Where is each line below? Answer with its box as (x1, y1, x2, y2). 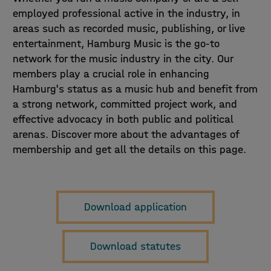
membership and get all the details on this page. (12, 143, 246, 156)
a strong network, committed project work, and (12, 97, 237, 111)
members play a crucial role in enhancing (12, 67, 209, 80)
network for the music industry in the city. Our (12, 52, 233, 65)
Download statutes (90, 240, 181, 253)
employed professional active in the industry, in (12, 7, 240, 20)
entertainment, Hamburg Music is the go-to (12, 37, 220, 50)
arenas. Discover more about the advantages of (12, 128, 240, 141)
